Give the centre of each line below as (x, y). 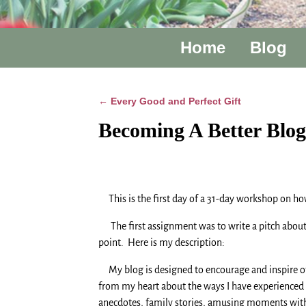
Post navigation (138, 112)
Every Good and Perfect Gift (175, 101)
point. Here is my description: (162, 242)
